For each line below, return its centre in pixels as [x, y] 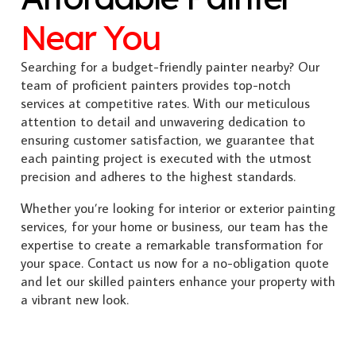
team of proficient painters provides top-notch [155, 85]
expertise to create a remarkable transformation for [171, 244]
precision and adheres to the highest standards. [158, 176]
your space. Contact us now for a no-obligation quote [174, 263]
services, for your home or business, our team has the [174, 226]
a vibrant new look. [74, 299]
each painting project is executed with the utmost [166, 158]
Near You [90, 37]
